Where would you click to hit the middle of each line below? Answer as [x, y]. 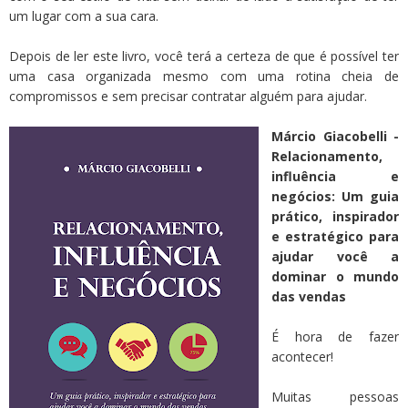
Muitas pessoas [335, 397]
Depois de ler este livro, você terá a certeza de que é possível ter [204, 56]
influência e [335, 177]
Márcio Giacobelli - [335, 137]
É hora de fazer [335, 337]
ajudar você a [335, 257]
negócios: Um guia [335, 197]
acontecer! [302, 357]
